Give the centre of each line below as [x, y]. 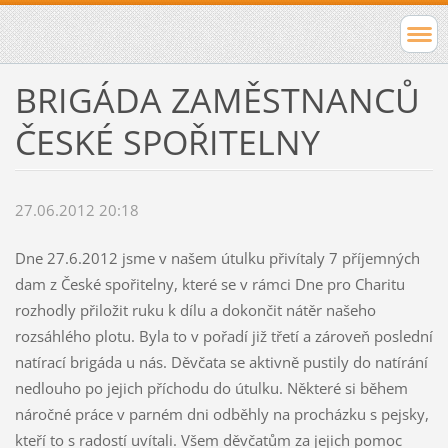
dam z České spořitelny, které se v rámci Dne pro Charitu [209, 284]
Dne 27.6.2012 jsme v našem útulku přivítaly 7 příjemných [217, 258]
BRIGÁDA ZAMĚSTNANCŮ [217, 99]
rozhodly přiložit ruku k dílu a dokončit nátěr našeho [195, 310]
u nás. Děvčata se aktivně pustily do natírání [276, 362]
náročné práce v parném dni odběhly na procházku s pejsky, [221, 414]
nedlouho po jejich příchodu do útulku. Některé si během [211, 388]
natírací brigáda [70, 362]
